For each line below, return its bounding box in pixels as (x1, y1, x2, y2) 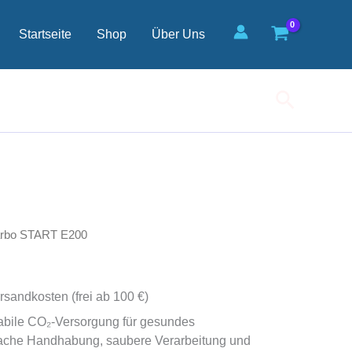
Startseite (19, 27, 72, 41)
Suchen (273, 85, 346, 109)
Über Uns (152, 27, 206, 41)
